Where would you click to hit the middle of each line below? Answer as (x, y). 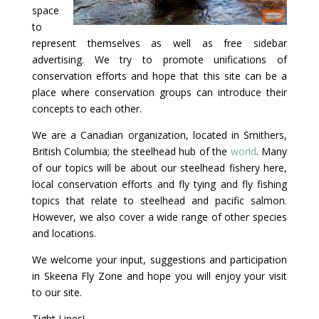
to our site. (57, 293)
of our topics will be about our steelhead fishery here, (159, 168)
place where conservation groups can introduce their (159, 93)
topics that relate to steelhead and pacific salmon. (159, 201)
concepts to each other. (87, 109)
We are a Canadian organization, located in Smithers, (159, 135)
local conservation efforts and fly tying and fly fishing (159, 184)
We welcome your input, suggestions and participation (159, 260)
